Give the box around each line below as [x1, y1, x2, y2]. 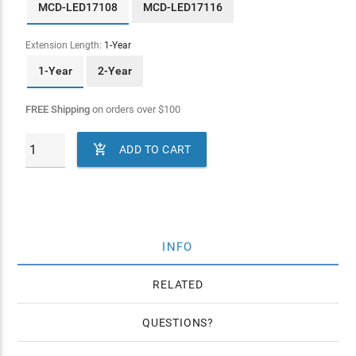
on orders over [89, 103, 158, 115]
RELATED [153, 277, 203, 291]
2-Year [97, 64, 132, 77]
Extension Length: [25, 39, 104, 51]
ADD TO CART [118, 142, 192, 156]
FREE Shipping [25, 103, 90, 115]
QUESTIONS [141, 315, 208, 329]
